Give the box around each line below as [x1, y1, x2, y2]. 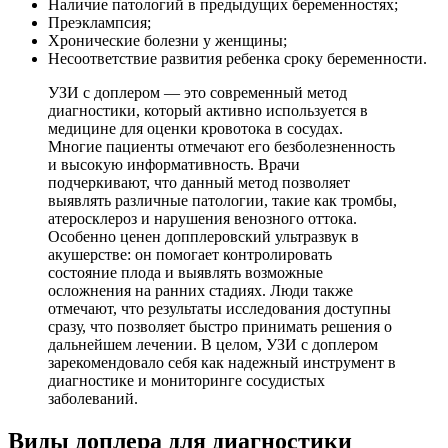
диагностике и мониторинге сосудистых [48, 372, 325, 390]
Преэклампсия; [48, 14, 151, 32]
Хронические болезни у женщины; [48, 32, 287, 50]
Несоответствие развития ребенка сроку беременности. [48, 50, 427, 68]
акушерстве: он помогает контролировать [48, 246, 332, 264]
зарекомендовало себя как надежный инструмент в [48, 354, 396, 372]
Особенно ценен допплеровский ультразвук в [48, 228, 359, 246]
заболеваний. [48, 390, 138, 408]
